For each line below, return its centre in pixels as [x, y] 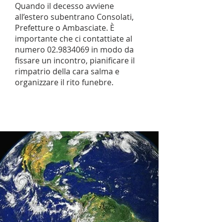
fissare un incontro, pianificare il [75, 60]
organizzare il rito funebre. [64, 82]
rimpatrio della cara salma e [67, 71]
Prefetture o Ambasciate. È [65, 28]
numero [31, 50]
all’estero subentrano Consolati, [74, 17]
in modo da [111, 50]
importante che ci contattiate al [74, 39]
